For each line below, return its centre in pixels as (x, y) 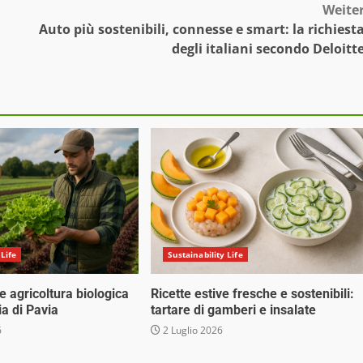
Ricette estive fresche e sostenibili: (252, 294)
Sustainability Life (205, 255)
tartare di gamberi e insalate (233, 310)
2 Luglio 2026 (191, 331)
